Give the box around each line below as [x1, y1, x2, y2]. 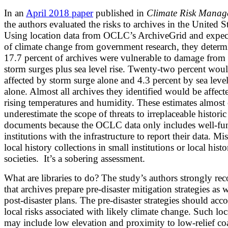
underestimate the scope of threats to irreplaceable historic [4, 108, 226, 120]
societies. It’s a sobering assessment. [4, 153, 145, 164]
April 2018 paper [26, 8, 93, 19]
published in [93, 8, 147, 19]
